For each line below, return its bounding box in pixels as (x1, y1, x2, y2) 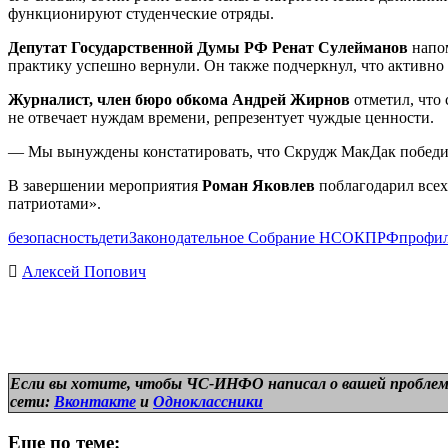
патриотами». (8, 194, 101, 212)
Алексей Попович (22, 262, 146, 280)
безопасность (8, 228, 98, 246)
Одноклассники (153, 392, 263, 410)
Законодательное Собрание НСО (129, 228, 354, 246)
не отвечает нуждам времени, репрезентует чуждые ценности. (8, 108, 434, 126)
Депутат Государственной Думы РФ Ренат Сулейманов (8, 38, 408, 56)
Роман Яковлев (202, 176, 315, 194)
